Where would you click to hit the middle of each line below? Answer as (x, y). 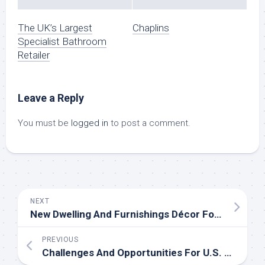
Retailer (34, 55)
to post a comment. (149, 123)
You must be (44, 123)
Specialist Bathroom (62, 42)
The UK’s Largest (55, 28)
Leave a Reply (51, 98)
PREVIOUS (60, 240)
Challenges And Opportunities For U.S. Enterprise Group (228, 253)
